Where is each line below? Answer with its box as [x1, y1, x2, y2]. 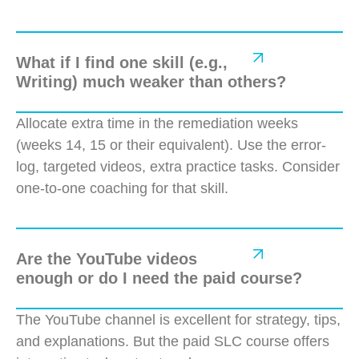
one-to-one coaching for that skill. [16, 179, 228, 196]
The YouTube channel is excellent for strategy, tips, [16, 311, 341, 328]
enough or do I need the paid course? [16, 268, 302, 287]
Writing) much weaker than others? [16, 72, 286, 91]
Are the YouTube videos [16, 249, 197, 268]
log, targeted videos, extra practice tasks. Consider [16, 158, 340, 175]
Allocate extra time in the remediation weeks [16, 115, 298, 131]
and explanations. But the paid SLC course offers [16, 333, 329, 349]
